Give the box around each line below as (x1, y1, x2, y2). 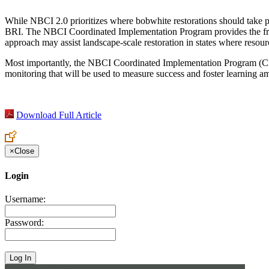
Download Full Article (16, 110, 101, 121)
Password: (5, 217, 44, 228)
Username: (5, 193, 46, 204)
